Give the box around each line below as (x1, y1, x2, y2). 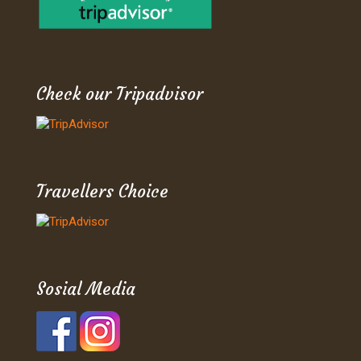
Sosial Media (36, 277, 135, 300)
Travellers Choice (36, 180, 168, 202)
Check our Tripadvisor (36, 82, 203, 105)
